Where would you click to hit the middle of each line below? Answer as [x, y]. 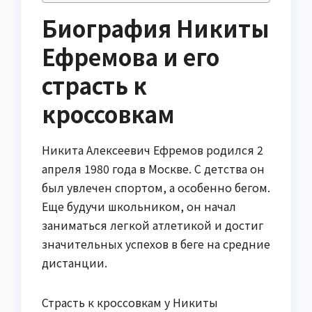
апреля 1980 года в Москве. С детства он [153, 169]
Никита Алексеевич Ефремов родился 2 [153, 150]
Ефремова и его [131, 57]
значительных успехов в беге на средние [156, 244]
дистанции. [75, 263]
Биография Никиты [156, 28]
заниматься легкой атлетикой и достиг [153, 225]
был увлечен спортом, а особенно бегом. [156, 188]
